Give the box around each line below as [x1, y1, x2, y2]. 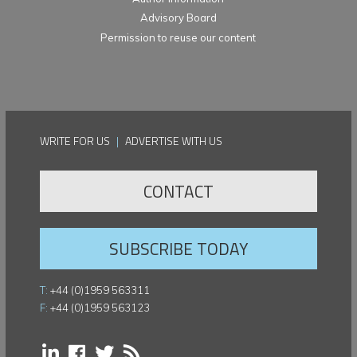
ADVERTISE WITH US [125, 131, 223, 149]
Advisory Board [139, 11, 217, 25]
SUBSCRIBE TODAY [108, 235, 248, 261]
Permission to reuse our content [100, 30, 257, 44]
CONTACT [143, 178, 214, 204]
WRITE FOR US [40, 131, 111, 149]
